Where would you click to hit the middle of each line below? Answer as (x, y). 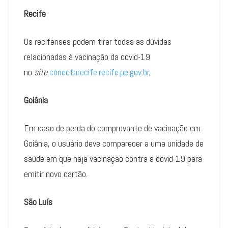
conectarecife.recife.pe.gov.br (99, 72)
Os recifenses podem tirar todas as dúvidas (98, 42)
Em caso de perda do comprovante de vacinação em (112, 128)
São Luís (38, 202)
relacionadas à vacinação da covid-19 (87, 57)
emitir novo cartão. (56, 174)
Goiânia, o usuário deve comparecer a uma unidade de (114, 144)
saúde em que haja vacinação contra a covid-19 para (113, 159)
